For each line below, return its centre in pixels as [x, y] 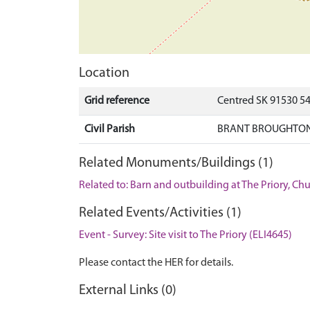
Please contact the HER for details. [156, 263]
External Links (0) [128, 290]
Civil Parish [110, 129]
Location [104, 73]
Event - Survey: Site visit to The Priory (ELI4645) [185, 235]
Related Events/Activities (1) [160, 213]
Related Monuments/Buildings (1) [176, 163]
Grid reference [117, 101]
